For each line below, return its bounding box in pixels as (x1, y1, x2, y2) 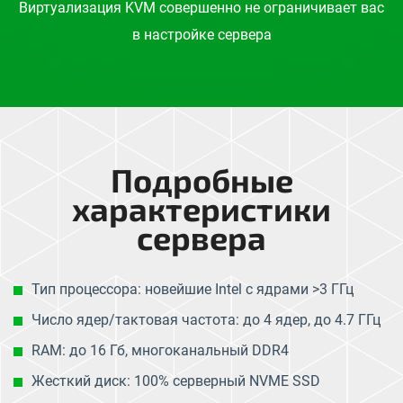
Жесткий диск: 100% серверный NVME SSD (31, 372, 320, 390)
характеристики (72, 188, 331, 228)
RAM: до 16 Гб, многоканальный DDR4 (31, 341, 289, 359)
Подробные (110, 159, 293, 199)
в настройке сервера (131, 25, 272, 43)
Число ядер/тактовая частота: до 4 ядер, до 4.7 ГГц (31, 310, 381, 328)
